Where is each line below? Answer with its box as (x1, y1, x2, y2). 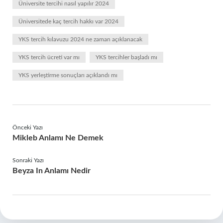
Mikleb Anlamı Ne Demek (12, 134, 104, 142)
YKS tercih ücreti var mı (18, 54, 80, 60)
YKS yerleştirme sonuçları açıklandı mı (18, 72, 117, 78)
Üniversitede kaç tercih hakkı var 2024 (18, 18, 118, 24)
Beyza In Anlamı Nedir (12, 167, 91, 175)
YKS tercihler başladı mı (96, 54, 157, 60)
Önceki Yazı (12, 124, 43, 130)
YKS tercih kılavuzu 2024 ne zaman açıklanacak (18, 36, 142, 42)
